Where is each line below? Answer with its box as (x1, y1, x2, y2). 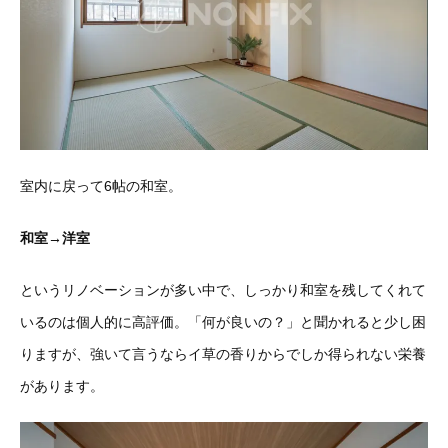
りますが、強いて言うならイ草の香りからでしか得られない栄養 (20, 345, 426, 362)
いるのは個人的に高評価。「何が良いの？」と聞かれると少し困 (20, 313, 426, 330)
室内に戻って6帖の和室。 (20, 177, 182, 194)
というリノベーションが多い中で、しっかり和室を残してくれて (20, 281, 426, 298)
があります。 (20, 377, 104, 394)
